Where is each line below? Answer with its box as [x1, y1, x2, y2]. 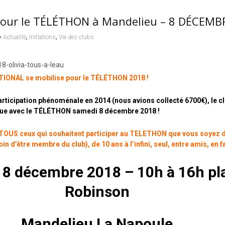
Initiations [29, 34, 56, 41]
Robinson [64, 183, 130, 201]
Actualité [3, 34, 26, 41]
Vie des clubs [58, 34, 94, 41]
